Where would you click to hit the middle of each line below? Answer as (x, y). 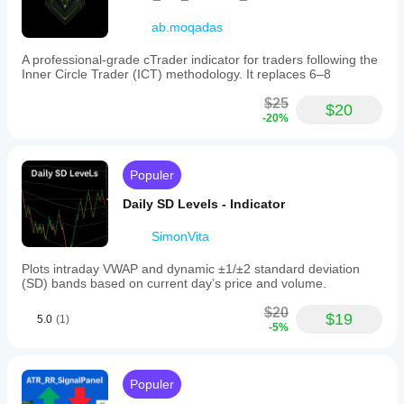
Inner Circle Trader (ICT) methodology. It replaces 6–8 (176, 74)
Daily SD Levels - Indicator (204, 204)
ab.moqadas (187, 27)
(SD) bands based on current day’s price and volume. (174, 283)
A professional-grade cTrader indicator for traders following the (200, 60)
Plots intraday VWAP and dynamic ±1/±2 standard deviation (191, 269)
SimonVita (180, 236)
